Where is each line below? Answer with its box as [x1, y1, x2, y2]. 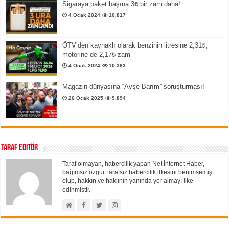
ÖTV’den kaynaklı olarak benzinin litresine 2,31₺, [62, 41, 208, 50]
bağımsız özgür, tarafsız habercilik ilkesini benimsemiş [62, 168, 213, 176]
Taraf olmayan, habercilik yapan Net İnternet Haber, [62, 159, 205, 167]
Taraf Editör [1, 143, 38, 153]
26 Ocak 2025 [68, 95, 104, 101]
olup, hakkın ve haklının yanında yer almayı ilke [62, 177, 194, 185]
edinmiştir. [62, 186, 91, 193]
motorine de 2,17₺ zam [62, 51, 131, 59]
